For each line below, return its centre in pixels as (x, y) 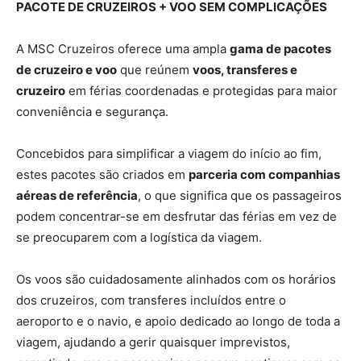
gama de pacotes (280, 48)
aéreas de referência (77, 195)
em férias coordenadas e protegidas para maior (201, 90)
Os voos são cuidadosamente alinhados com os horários (176, 279)
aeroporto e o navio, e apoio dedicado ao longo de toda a (178, 321)
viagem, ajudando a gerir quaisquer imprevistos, (153, 342)
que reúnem (155, 69)
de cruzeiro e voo (66, 69)
